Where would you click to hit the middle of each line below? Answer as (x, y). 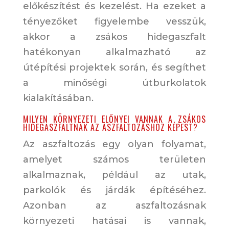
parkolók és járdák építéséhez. (114, 190)
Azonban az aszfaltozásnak (114, 206)
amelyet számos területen (114, 160)
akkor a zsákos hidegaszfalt (114, 37)
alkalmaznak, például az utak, (114, 175)
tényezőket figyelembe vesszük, (114, 22)
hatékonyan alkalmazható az (114, 52)
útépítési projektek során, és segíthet (114, 68)
